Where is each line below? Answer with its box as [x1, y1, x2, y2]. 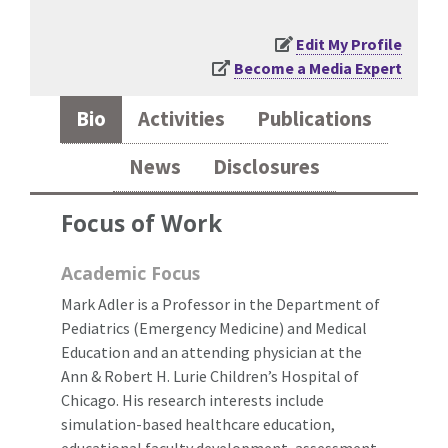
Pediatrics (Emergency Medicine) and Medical [61, 317, 367, 338]
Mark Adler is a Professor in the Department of [61, 293, 380, 314]
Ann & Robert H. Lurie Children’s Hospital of [61, 365, 359, 386]
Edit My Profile [296, 34, 402, 54]
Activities [138, 106, 225, 132]
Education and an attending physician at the [61, 341, 362, 362]
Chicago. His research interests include [61, 389, 324, 410]
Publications [257, 106, 372, 132]
